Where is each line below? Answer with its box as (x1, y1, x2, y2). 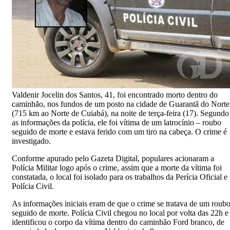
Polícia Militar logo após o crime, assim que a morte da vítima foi (12, 163, 222, 172)
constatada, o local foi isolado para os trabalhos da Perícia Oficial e (12, 172, 227, 181)
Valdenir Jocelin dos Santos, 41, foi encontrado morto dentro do (12, 90, 218, 99)
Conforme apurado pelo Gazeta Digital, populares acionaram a (12, 154, 214, 163)
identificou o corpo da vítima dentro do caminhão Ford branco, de (12, 217, 224, 226)
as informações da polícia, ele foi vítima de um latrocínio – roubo (12, 118, 221, 127)
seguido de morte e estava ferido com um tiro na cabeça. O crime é (12, 127, 227, 136)
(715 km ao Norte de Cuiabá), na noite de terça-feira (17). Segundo (12, 108, 229, 118)
